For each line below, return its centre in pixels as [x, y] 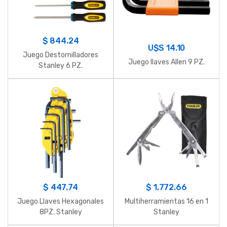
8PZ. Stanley [61, 212]
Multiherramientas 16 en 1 [166, 201]
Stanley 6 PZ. [61, 66]
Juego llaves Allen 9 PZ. [166, 62]
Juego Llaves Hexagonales [61, 201]
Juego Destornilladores [61, 55]
